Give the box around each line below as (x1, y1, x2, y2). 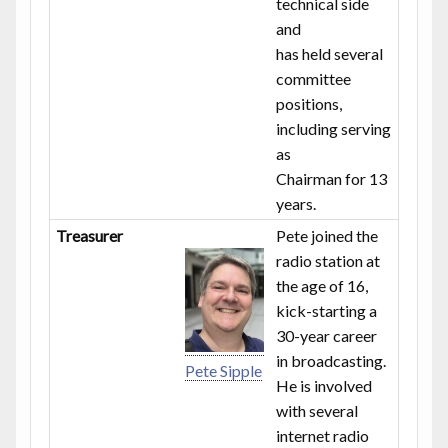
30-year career (276, 325, 378, 345)
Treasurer (56, 225, 124, 245)
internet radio (276, 425, 370, 445)
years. (276, 193, 317, 213)
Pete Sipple (185, 361, 263, 381)
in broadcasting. (276, 350, 387, 370)
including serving (276, 118, 392, 138)
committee (276, 68, 352, 88)
